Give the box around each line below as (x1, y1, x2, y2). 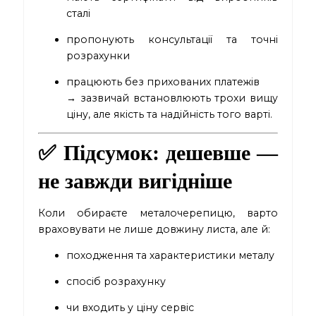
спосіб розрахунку (66, 275, 166, 288)
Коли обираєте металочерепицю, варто (38, 207, 278, 220)
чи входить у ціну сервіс (66, 301, 195, 315)
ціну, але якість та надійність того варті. (66, 108, 273, 121)
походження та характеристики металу (66, 249, 275, 262)
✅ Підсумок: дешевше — (38, 141, 278, 166)
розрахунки (66, 49, 130, 62)
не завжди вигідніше (38, 169, 233, 194)
